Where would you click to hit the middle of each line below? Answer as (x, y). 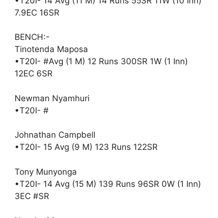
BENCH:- (32, 37)
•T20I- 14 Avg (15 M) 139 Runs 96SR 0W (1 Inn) (108, 184)
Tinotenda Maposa (51, 49)
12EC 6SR (34, 73)
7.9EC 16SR (37, 12)
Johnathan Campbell (55, 135)
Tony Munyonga (46, 172)
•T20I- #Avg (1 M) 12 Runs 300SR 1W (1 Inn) (101, 61)
